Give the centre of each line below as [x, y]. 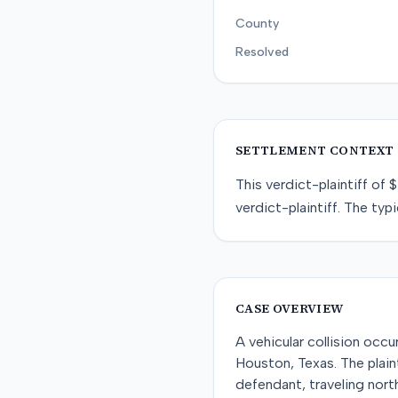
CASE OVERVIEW [290, 308]
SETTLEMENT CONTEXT [315, 150]
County [257, 24]
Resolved [262, 52]
